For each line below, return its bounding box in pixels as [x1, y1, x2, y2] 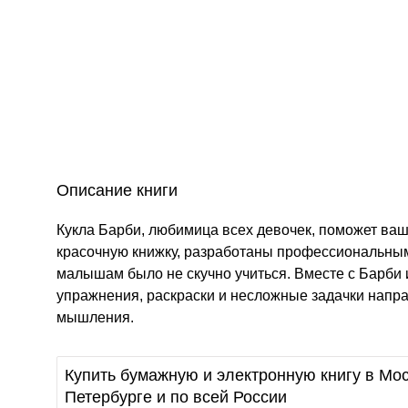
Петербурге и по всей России [65, 388, 287, 406]
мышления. [56, 310, 134, 325]
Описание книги [56, 181, 178, 199]
